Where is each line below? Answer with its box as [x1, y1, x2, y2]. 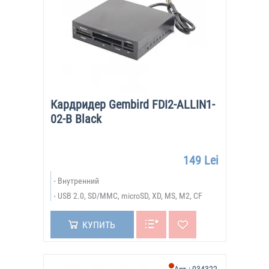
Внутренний [57, 176, 99, 186]
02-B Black [50, 112, 101, 126]
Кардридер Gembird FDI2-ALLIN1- [50, 97, 215, 112]
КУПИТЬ [82, 219, 115, 231]
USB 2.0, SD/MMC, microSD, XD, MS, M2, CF [57, 191, 202, 201]
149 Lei [183, 153, 219, 168]
